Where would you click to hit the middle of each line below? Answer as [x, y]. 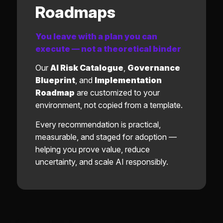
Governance [154, 68]
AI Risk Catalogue [87, 68]
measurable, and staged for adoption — [106, 137]
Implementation [128, 80]
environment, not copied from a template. [109, 105]
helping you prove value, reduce [92, 149]
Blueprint [55, 80]
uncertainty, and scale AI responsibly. [102, 162]
